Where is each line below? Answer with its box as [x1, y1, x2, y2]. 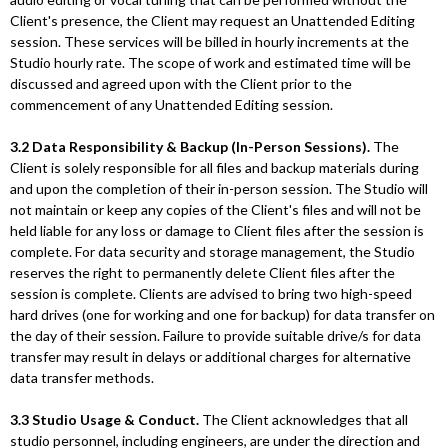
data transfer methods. [10, 369, 154, 386]
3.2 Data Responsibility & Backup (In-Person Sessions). [10, 138, 370, 155]
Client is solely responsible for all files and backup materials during [10, 159, 419, 176]
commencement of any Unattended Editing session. [10, 96, 333, 113]
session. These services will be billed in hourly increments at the [10, 33, 409, 50]
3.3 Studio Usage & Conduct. [10, 411, 202, 428]
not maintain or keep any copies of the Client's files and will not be [10, 201, 421, 218]
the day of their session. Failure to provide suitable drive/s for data [10, 327, 421, 344]
